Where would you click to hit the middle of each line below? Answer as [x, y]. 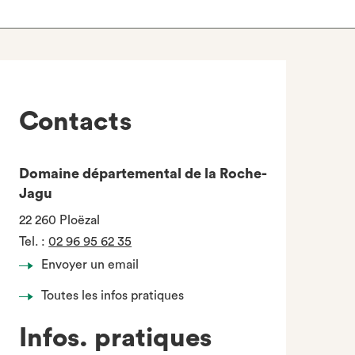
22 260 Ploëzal [60, 220]
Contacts [76, 122]
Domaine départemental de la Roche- [143, 174]
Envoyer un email [90, 265]
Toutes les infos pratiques [113, 296]
